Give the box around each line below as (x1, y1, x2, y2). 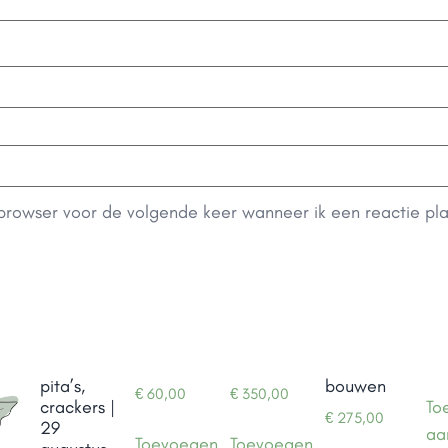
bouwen (325, 374, 387, 397)
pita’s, (40, 374, 85, 397)
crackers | (40, 395, 115, 418)
